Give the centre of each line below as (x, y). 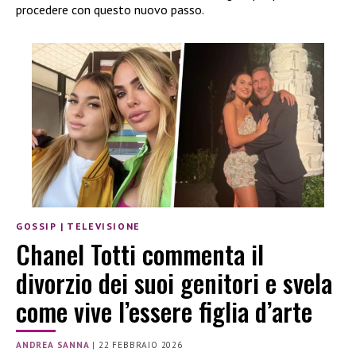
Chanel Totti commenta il (140, 253)
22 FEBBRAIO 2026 (141, 344)
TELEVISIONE (104, 226)
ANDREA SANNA (53, 344)
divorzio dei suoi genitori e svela (174, 282)
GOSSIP (37, 226)
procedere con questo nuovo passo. (110, 10)
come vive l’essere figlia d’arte (164, 311)
